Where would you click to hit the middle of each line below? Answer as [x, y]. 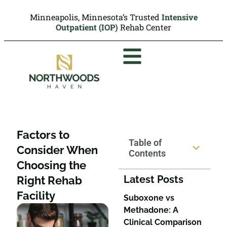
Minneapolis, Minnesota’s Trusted [96, 17]
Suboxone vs [149, 198]
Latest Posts [154, 179]
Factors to [43, 135]
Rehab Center [145, 27]
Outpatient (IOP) [87, 27]
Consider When [57, 150]
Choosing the [51, 165]
